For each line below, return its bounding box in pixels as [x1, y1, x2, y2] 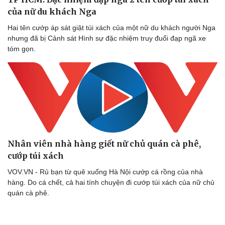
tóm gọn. [8, 44, 36, 53]
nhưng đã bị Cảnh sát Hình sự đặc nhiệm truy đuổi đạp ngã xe [8, 34, 206, 42]
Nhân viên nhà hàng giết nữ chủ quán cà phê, [8, 139, 201, 149]
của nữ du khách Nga [8, 6, 96, 17]
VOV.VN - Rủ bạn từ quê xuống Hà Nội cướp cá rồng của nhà [8, 168, 203, 176]
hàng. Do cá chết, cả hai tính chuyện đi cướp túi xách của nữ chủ [8, 178, 214, 187]
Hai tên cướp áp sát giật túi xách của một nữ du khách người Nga [8, 23, 215, 32]
